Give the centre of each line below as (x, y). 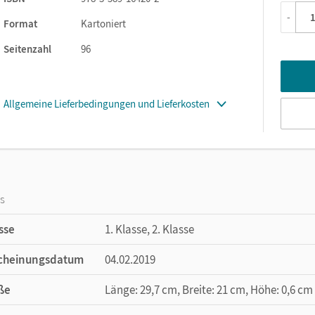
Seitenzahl (27, 49)
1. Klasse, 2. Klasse (149, 229)
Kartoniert (103, 23)
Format (20, 23)
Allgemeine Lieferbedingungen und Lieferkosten (107, 103)
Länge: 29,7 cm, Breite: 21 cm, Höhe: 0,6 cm (209, 289)
